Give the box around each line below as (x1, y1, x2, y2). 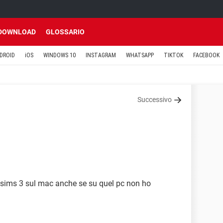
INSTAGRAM (86, 52, 116, 59)
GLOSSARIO (46, 28, 85, 36)
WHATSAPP (126, 52, 154, 59)
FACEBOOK (193, 52, 220, 59)
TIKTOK (164, 52, 183, 59)
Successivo (137, 96, 172, 104)
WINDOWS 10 (43, 52, 76, 59)
